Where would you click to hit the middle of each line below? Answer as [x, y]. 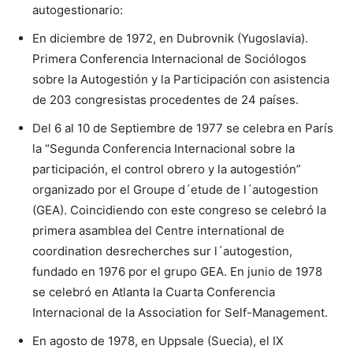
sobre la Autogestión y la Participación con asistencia [181, 79]
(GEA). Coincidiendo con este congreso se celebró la [179, 210]
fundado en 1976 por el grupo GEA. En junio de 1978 [177, 271]
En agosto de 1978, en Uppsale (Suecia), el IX [158, 340]
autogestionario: [78, 9]
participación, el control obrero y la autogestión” [167, 169]
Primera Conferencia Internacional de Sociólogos [169, 58]
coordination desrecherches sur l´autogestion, [162, 251]
